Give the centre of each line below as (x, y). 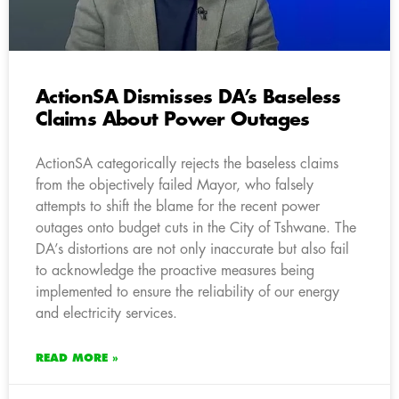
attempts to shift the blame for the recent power (178, 206)
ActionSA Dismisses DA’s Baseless (188, 97)
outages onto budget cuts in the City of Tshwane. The (196, 228)
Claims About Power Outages (173, 119)
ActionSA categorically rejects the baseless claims (187, 163)
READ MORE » (77, 358)
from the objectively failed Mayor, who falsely (175, 185)
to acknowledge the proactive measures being (175, 270)
